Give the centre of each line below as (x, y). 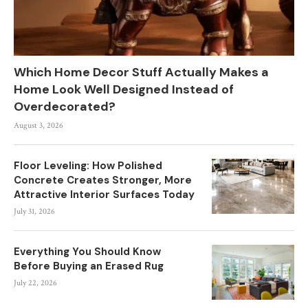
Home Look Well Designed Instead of (124, 90)
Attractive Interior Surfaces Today (104, 195)
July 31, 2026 (34, 212)
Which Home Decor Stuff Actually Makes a (141, 73)
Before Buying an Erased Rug (89, 266)
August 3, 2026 (38, 126)
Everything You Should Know (87, 252)
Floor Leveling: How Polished (88, 166)
